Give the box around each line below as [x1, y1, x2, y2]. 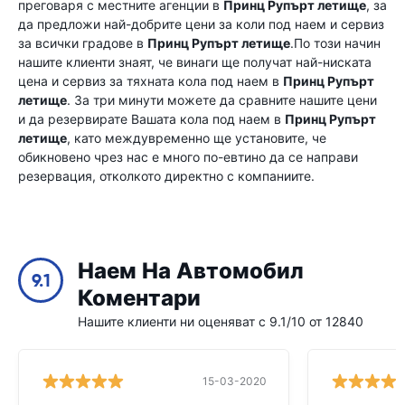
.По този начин [290, 35, 381, 51]
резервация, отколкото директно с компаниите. [18, 168, 315, 184]
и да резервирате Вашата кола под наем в [18, 111, 285, 127]
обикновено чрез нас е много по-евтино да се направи [18, 149, 358, 165]
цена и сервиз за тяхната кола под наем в [18, 73, 283, 89]
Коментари [78, 285, 201, 312]
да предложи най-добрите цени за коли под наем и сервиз [18, 16, 384, 32]
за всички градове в [18, 35, 147, 51]
